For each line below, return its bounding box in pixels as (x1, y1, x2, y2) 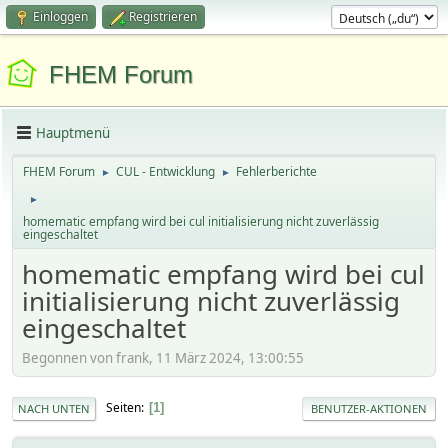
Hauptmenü (36, 123, 110, 142)
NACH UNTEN (18, 400, 90, 416)
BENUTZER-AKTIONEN (311, 400, 427, 416)
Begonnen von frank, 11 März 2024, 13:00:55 (22, 348, 304, 367)
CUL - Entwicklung (116, 163, 215, 180)
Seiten (106, 399, 141, 417)
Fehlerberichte (236, 163, 317, 180)
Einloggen (33, 8, 88, 25)
